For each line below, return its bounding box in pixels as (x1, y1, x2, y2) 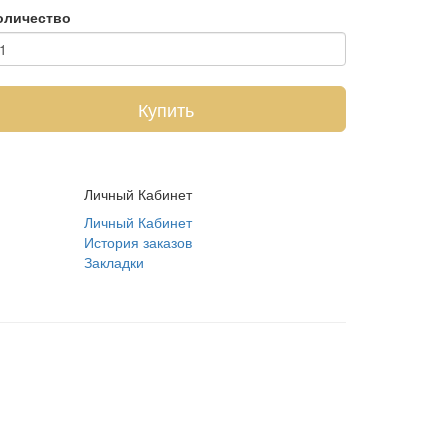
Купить (138, 96, 194, 122)
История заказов (83, 232, 192, 252)
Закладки (83, 252, 144, 272)
